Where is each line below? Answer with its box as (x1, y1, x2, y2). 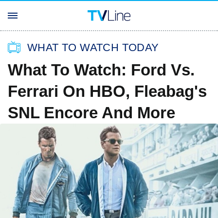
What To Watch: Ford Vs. (8, 61, 195, 79)
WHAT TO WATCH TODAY (27, 41, 159, 54)
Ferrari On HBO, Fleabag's (8, 82, 207, 100)
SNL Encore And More (8, 104, 175, 122)
